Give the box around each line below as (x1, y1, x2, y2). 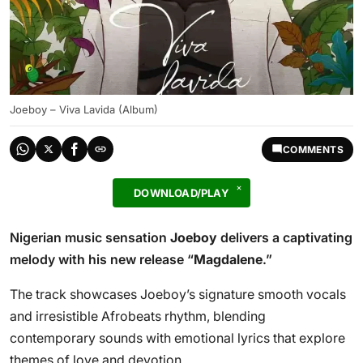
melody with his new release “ (10, 251, 194, 267)
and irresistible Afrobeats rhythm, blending (10, 308, 266, 324)
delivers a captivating (217, 229, 352, 246)
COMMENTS (282, 143, 344, 156)
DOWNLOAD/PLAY (134, 186, 229, 199)
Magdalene (194, 251, 263, 267)
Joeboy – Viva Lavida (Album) (10, 103, 158, 116)
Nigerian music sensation (10, 229, 170, 246)
